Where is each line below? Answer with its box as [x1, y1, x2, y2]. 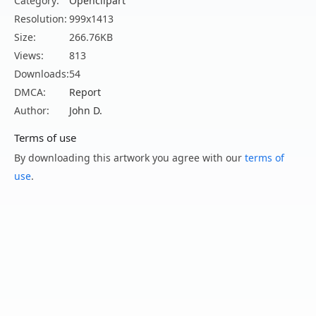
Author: [14, 104, 49, 118]
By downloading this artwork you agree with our [14, 151, 245, 165]
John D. [69, 104, 102, 118]
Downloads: [14, 67, 69, 81]
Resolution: [14, 12, 67, 26]
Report [69, 85, 101, 99]
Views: [14, 49, 44, 63]
